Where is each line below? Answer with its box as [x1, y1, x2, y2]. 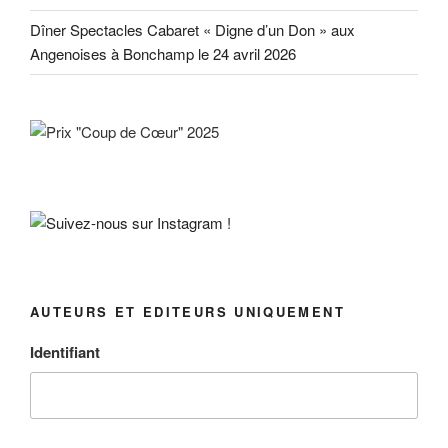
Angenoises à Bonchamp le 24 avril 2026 [30, 43, 296, 65]
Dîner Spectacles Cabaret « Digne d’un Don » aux [30, 19, 355, 41]
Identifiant [30, 341, 100, 364]
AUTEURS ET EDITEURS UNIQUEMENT [30, 301, 345, 321]
